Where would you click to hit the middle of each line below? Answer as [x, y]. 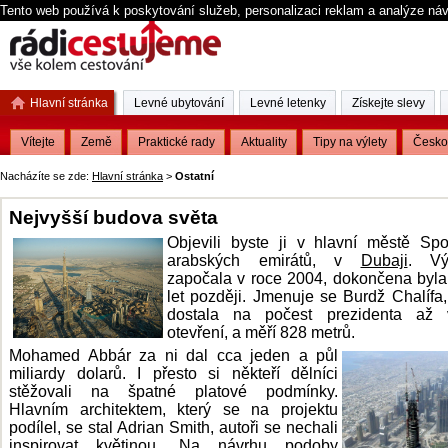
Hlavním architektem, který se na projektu [173, 409]
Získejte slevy [388, 103]
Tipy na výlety [350, 142]
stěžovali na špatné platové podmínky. [173, 391]
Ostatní [194, 176]
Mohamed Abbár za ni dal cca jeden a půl [173, 355]
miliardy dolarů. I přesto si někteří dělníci [173, 373]
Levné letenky [288, 103]
